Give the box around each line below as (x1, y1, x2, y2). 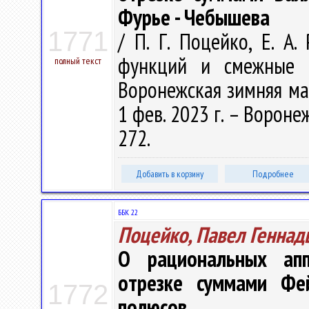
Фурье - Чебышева (118, 3, 270, 32)
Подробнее (252, 168, 294, 180)
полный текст (54, 54, 101, 67)
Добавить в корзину (136, 168, 203, 180)
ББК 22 (118, 207, 138, 217)
